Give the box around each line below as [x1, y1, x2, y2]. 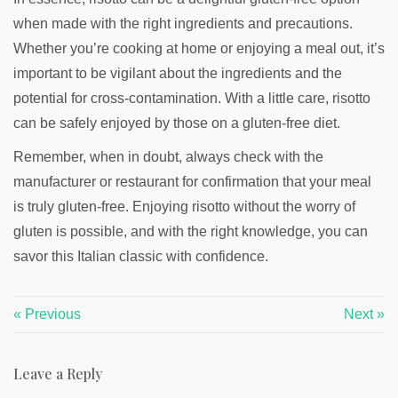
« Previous [13, 306, 81, 322]
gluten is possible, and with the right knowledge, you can [13, 224, 368, 239]
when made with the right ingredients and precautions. [13, 16, 353, 31]
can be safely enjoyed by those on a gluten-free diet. [13, 115, 340, 131]
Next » [344, 306, 385, 322]
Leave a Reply [13, 364, 102, 383]
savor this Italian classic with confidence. [13, 249, 268, 264]
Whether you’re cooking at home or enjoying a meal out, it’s [13, 41, 385, 56]
